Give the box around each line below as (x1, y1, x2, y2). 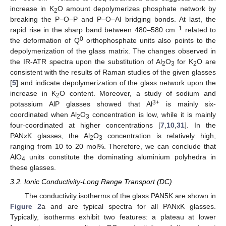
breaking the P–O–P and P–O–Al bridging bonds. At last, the (10, 15, 216, 23)
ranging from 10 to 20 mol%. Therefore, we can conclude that (10, 142, 216, 150)
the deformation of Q (10, 36, 80, 44)
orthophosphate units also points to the (83, 36, 216, 44)
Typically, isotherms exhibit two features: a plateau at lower (10, 212, 216, 221)
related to (182, 25, 216, 34)
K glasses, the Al (27, 131, 90, 140)
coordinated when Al (10, 110, 77, 119)
